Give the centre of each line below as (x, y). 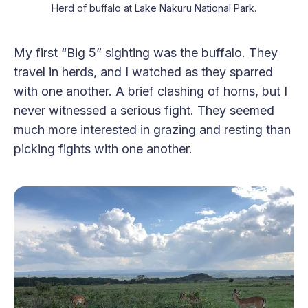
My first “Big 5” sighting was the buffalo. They (146, 53)
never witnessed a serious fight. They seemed (144, 111)
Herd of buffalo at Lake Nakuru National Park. (154, 8)
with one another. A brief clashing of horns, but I (151, 91)
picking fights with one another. (103, 149)
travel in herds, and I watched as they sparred (143, 72)
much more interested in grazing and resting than (152, 130)
